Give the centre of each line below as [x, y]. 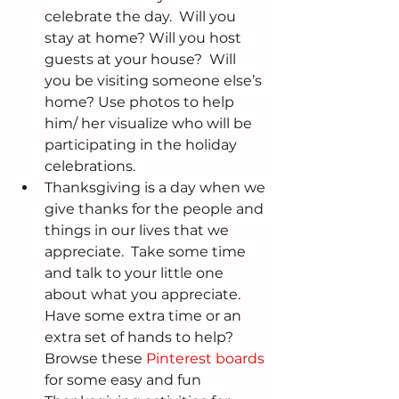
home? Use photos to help [141, 102]
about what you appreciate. [146, 295]
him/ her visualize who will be [150, 124]
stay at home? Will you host [145, 38]
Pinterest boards [205, 359]
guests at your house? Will [142, 60]
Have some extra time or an [145, 316]
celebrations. [94, 167]
